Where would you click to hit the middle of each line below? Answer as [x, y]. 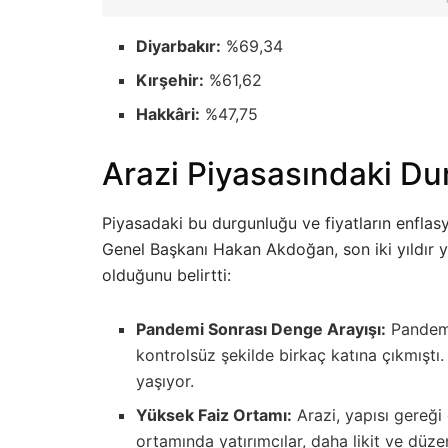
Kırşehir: [170, 79]
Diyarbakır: [179, 45]
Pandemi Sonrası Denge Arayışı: [261, 329]
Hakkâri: [168, 113]
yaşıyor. [165, 381]
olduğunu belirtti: [166, 275]
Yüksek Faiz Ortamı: [214, 415]
